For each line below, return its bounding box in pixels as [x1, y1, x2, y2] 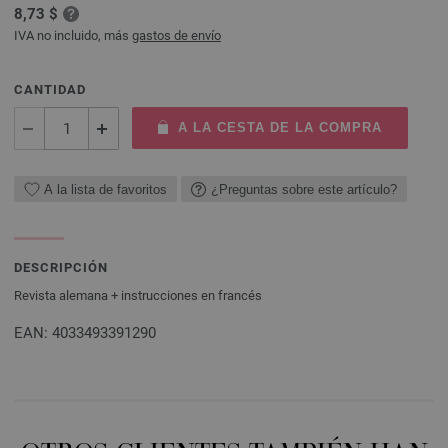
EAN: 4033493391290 [14, 324, 156, 342]
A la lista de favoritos [44, 181, 167, 197]
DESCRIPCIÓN [14, 260, 108, 275]
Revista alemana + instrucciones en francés [14, 288, 262, 303]
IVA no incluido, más [14, 28, 132, 43]
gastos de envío [132, 28, 221, 43]
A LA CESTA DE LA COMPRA [177, 120, 382, 135]
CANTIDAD [14, 82, 86, 97]
